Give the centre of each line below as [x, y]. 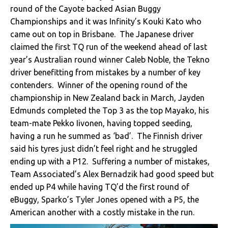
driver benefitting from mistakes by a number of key [105, 72]
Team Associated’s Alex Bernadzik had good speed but [112, 174]
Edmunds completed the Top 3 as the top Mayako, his [110, 110]
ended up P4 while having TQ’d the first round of [100, 187]
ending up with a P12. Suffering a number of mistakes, [110, 161]
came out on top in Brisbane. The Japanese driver [102, 34]
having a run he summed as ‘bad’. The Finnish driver [106, 136]
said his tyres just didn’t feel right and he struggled [104, 148]
